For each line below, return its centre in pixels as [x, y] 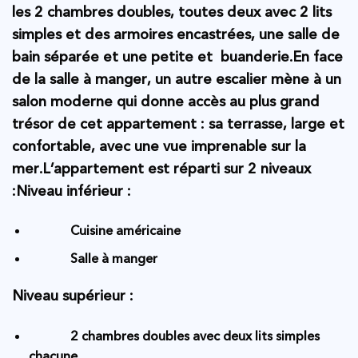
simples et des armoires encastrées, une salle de [176, 34]
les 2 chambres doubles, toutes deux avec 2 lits [172, 12]
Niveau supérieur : [78, 296]
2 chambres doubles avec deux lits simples [53, 336]
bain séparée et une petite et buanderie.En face [177, 57]
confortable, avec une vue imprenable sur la [159, 146]
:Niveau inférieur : [72, 191]
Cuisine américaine [129, 231]
